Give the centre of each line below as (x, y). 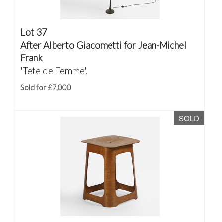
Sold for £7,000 (46, 87)
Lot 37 (34, 32)
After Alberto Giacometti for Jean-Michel (103, 45)
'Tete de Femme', (54, 71)
